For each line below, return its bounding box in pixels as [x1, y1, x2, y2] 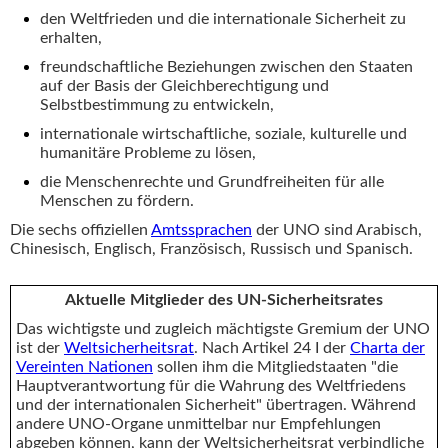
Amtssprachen [151, 222, 252, 239]
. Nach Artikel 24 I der [194, 340, 350, 357]
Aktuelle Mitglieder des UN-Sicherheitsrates [65, 292, 383, 309]
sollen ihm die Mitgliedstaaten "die [153, 359, 398, 376]
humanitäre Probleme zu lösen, [40, 145, 256, 162]
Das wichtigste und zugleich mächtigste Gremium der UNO [16, 321, 430, 338]
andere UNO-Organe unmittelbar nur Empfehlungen [16, 416, 381, 433]
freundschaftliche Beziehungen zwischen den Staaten [40, 59, 413, 76]
